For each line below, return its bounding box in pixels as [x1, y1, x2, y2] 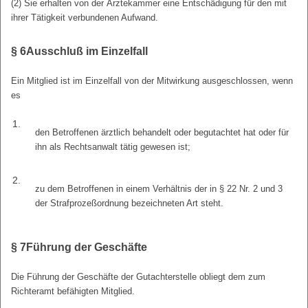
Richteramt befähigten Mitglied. [11, 286, 135, 297]
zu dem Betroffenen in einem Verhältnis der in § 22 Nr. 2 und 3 [35, 184, 283, 195]
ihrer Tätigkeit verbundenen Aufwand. [11, 12, 158, 23]
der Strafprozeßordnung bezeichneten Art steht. [35, 198, 224, 209]
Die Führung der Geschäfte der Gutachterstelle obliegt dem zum [11, 272, 265, 283]
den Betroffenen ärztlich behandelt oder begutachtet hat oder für [35, 126, 289, 137]
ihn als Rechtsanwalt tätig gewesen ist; [35, 141, 191, 152]
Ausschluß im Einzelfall [26, 45, 148, 57]
